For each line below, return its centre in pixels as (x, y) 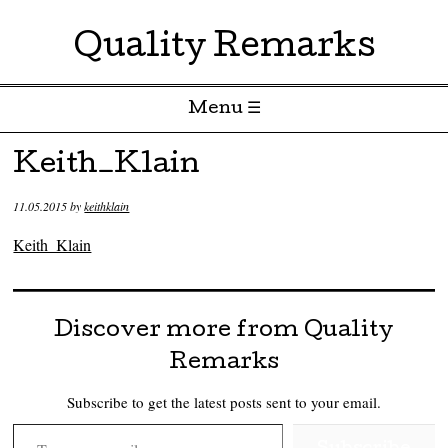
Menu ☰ (224, 109)
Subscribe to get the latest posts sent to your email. (223, 402)
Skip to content (57, 149)
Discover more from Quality (224, 332)
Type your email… (37, 423)
